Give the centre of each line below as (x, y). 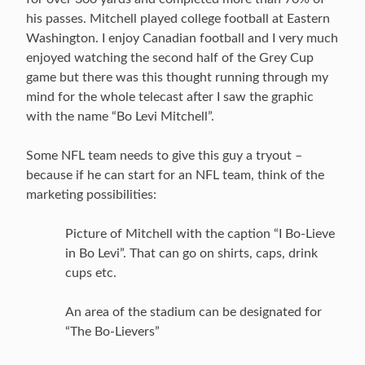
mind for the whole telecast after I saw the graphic (170, 97)
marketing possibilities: (91, 195)
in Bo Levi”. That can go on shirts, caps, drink (191, 253)
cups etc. (91, 273)
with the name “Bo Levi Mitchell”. (120, 117)
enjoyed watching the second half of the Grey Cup (170, 58)
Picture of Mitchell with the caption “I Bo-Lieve (200, 234)
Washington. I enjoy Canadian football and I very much (182, 38)
